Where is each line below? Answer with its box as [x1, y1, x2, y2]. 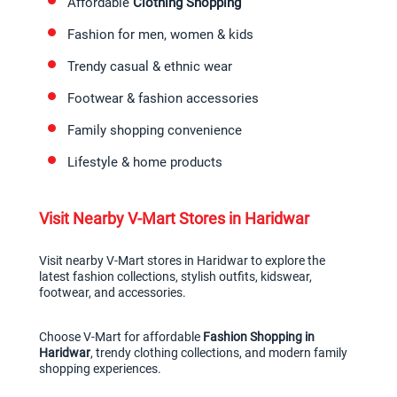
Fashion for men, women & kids [67, 27, 253, 43]
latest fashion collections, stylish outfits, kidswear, [39, 269, 312, 284]
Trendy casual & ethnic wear [67, 58, 232, 75]
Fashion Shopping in [203, 330, 315, 345]
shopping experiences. [39, 362, 161, 377]
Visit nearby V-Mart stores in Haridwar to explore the [39, 253, 325, 269]
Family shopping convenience [67, 122, 242, 139]
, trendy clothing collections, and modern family [90, 346, 347, 361]
